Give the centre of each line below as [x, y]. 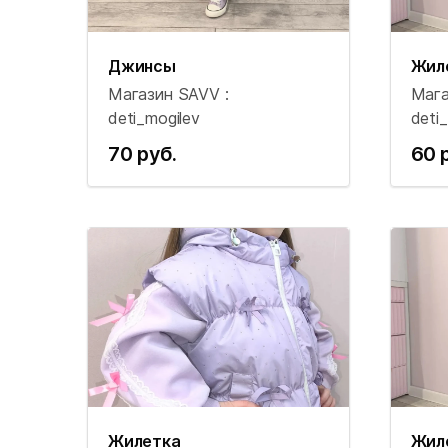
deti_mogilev [154, 118]
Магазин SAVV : [168, 94]
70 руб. [142, 154]
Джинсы [142, 66]
